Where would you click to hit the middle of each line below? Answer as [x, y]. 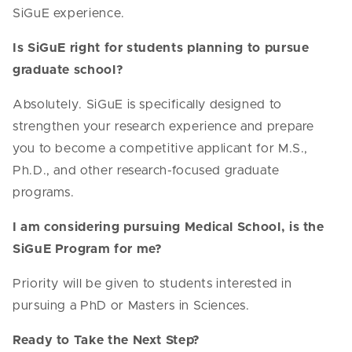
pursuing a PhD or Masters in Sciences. [131, 306]
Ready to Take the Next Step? [106, 341]
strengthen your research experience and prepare [164, 127]
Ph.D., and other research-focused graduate [146, 171]
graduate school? [68, 70]
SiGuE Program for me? [88, 249]
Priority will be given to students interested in [152, 284]
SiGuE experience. [69, 14]
